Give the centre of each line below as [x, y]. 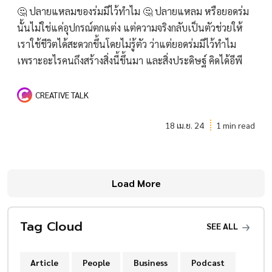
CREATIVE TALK [62, 95]
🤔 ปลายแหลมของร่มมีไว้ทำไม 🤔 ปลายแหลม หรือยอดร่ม [133, 11]
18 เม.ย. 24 [185, 125]
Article [45, 262]
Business [150, 262]
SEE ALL [223, 226]
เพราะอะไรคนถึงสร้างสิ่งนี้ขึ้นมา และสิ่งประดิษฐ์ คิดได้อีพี [130, 60]
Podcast [208, 262]
